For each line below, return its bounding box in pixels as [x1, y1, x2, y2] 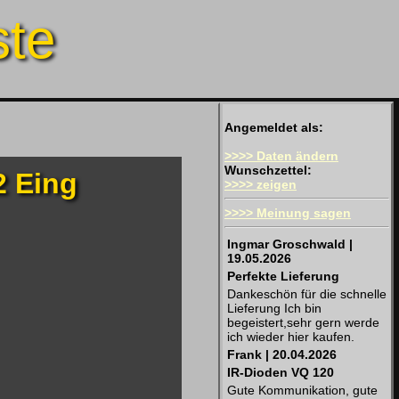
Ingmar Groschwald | [227, 237, 353, 251]
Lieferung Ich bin [227, 301, 322, 315]
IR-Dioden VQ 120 [227, 365, 334, 379]
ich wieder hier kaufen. [227, 330, 354, 344]
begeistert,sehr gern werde [227, 315, 379, 330]
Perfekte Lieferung [227, 269, 339, 283]
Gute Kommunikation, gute [227, 383, 378, 397]
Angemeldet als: [224, 120, 323, 134]
